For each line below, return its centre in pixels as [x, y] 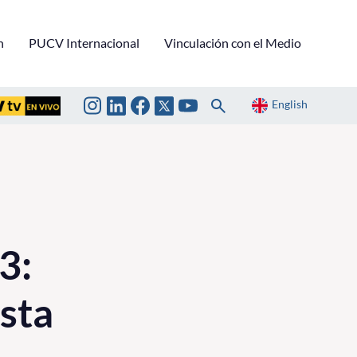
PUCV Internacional [84, 42]
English [290, 104]
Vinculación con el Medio [233, 42]
